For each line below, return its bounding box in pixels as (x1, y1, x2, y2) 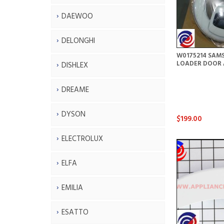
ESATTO (61, 206, 88, 218)
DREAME (61, 83, 89, 96)
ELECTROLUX (61, 132, 103, 145)
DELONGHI (61, 34, 95, 47)
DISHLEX (61, 59, 88, 71)
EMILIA (61, 181, 83, 194)
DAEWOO (61, 10, 93, 22)
